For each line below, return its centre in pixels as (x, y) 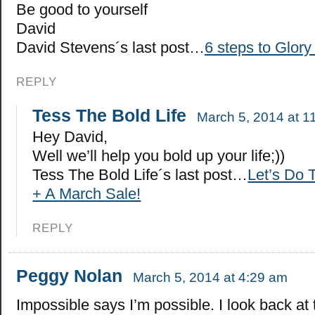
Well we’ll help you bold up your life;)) (159, 156)
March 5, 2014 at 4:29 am (210, 278)
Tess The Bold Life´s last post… (140, 175)
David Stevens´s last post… (110, 47)
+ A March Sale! (87, 194)
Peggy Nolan (69, 276)
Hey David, (70, 137)
